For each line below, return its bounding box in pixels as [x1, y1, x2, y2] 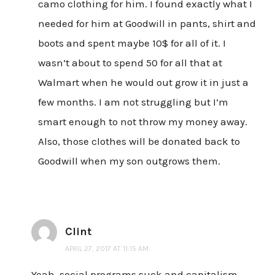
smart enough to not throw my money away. [37, 115, 247, 128]
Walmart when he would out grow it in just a [37, 76, 249, 89]
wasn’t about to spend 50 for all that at [37, 56, 222, 69]
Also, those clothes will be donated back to [37, 135, 240, 148]
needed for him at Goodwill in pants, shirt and [37, 17, 256, 30]
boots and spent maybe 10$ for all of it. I [37, 37, 226, 50]
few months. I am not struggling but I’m [37, 96, 228, 109]
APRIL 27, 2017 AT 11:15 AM [64, 244, 149, 254]
